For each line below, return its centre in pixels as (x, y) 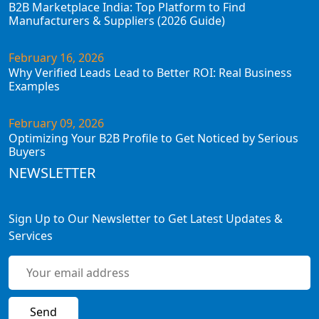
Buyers (27, 151)
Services (31, 235)
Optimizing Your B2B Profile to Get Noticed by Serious (153, 138)
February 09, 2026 (56, 123)
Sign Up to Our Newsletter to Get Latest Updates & (146, 218)
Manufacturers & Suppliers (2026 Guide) (117, 20)
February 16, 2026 (56, 57)
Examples (34, 86)
